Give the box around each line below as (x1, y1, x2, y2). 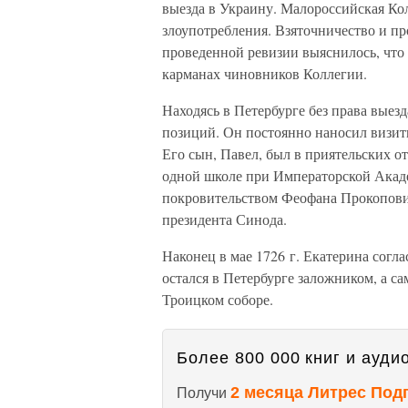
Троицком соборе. (162, 290, 273, 309)
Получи (177, 385, 230, 401)
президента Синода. (162, 209, 287, 229)
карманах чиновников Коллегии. (162, 64, 367, 83)
